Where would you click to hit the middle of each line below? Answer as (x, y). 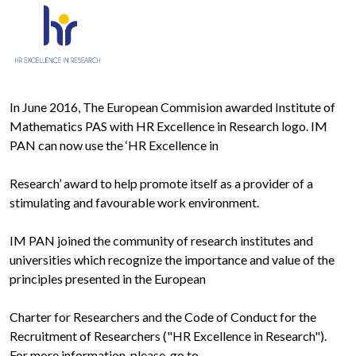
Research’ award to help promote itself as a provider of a (161, 184)
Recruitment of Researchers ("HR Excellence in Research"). (168, 336)
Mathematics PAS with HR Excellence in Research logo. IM (168, 126)
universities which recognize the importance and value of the (172, 260)
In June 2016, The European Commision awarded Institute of (172, 107)
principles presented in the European (108, 279)
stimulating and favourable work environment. (134, 203)
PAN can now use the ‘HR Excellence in (114, 145)
